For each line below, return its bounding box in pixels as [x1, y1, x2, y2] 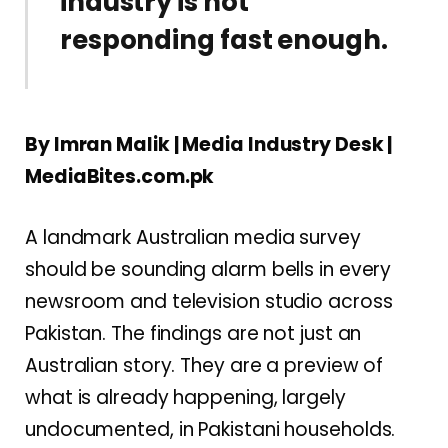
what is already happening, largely [25, 383, 346, 411]
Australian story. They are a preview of [25, 351, 384, 379]
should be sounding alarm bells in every [25, 255, 392, 283]
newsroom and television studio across [25, 287, 393, 315]
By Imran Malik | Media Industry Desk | [25, 130, 393, 158]
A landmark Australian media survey [25, 223, 361, 251]
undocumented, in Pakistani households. [25, 415, 396, 443]
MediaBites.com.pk [25, 162, 215, 190]
